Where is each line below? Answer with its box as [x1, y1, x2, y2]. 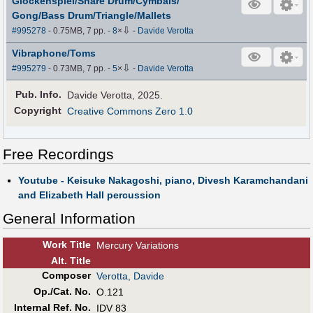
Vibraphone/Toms [12, 48, 96, 59]
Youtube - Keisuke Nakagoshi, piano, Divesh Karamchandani [17, 174, 308, 186]
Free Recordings [3, 145, 114, 162]
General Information [3, 210, 136, 226]
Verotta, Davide [96, 270, 164, 282]
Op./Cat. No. [33, 285, 91, 297]
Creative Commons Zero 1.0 [67, 105, 194, 117]
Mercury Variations [96, 239, 179, 251]
